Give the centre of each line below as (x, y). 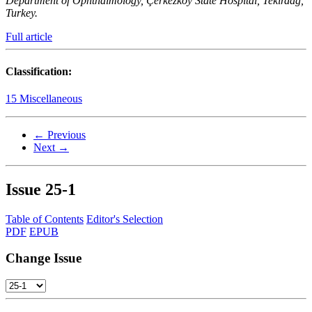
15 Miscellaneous (44, 98)
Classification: (39, 71)
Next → (51, 147)
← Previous (60, 134)
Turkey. (22, 13)
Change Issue (44, 258)
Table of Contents (45, 219)
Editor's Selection (125, 219)
